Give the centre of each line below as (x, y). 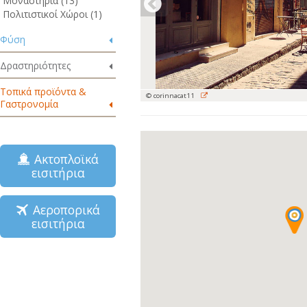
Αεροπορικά (63, 210)
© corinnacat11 (171, 95)
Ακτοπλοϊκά (63, 159)
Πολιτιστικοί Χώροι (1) (52, 14)
